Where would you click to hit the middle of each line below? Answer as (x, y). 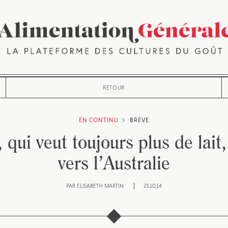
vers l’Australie (114, 162)
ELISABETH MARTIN (100, 186)
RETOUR (114, 88)
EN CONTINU (99, 120)
